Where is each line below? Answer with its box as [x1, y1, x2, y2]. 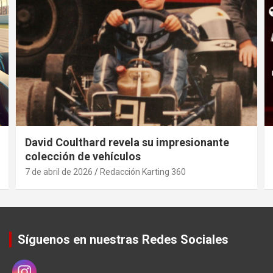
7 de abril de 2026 [25, 166, 93, 177]
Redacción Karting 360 [100, 166, 186, 177]
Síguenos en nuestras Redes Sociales [18, 232, 229, 247]
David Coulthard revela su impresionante [25, 135, 229, 149]
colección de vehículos [25, 149, 141, 163]
